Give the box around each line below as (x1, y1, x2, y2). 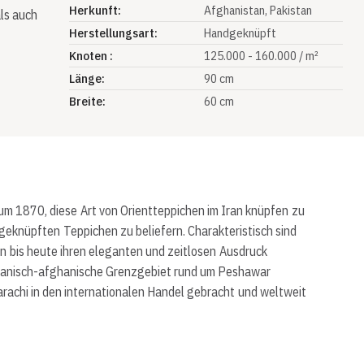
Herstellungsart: (68, 24, 158, 41)
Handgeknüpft (203, 24, 277, 41)
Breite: (68, 92, 106, 109)
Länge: (68, 69, 105, 86)
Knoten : (68, 46, 113, 63)
